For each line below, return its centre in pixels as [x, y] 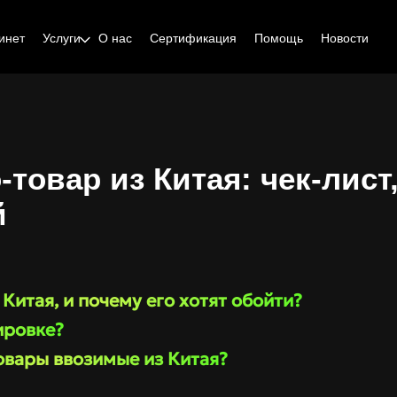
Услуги [61, 38]
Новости [344, 38]
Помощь [278, 38]
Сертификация [193, 38]
